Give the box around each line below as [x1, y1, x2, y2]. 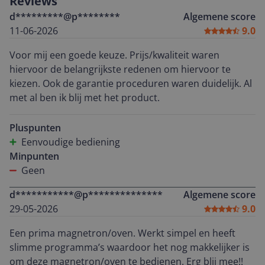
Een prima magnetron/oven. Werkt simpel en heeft [9, 227, 235, 240]
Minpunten [9, 150, 59, 163]
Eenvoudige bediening [21, 135, 120, 148]
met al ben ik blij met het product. [9, 91, 160, 104]
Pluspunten [9, 121, 61, 134]
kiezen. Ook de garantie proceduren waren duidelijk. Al [9, 77, 244, 90]
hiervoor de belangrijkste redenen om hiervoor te [9, 63, 231, 76]
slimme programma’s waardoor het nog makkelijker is [9, 241, 250, 254]
